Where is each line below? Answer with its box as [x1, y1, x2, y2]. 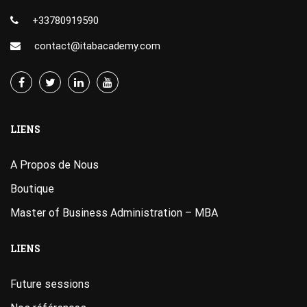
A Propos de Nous [10, 158, 99, 171]
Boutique [10, 182, 54, 195]
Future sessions [10, 278, 90, 291]
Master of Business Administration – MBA [10, 206, 218, 219]
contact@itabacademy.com [34, 40, 160, 52]
